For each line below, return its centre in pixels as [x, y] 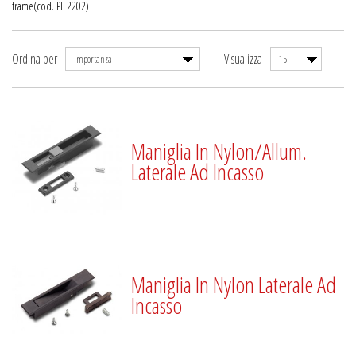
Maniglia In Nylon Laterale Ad [234, 284]
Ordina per [35, 59]
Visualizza [243, 59]
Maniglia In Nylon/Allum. [219, 151]
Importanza [93, 59]
